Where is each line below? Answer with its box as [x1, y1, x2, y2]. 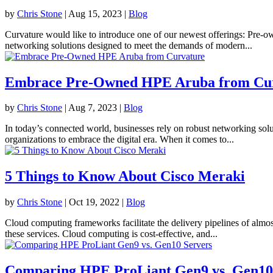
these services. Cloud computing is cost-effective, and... [5, 229, 218, 239]
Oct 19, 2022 [69, 197, 119, 208]
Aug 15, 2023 [68, 8, 122, 19]
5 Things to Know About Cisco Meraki [5, 168, 245, 185]
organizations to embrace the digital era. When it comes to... [5, 134, 234, 145]
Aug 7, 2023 [68, 102, 117, 113]
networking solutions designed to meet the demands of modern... [5, 40, 252, 51]
